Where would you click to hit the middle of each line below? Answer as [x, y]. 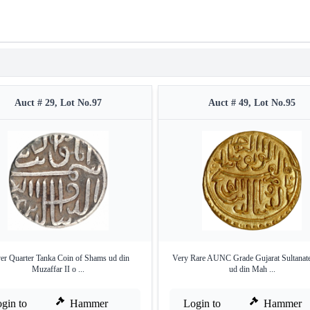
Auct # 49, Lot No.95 [252, 103]
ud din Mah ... [252, 270]
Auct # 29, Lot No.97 [58, 103]
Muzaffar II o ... [58, 270]
